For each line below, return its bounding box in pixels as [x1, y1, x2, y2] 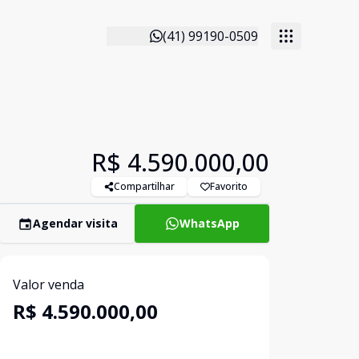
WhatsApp [179, 216, 240, 231]
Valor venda [13, 276, 84, 293]
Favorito [210, 179, 248, 193]
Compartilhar [114, 179, 175, 193]
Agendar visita [32, 216, 118, 231]
